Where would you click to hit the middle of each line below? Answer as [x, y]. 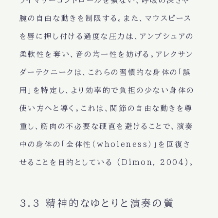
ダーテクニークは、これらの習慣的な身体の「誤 [105, 73]
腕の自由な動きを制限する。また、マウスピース [106, 18]
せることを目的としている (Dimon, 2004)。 [107, 163]
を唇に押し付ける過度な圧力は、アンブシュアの [107, 36]
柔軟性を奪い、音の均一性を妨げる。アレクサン [106, 54]
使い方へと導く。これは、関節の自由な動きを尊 [106, 109]
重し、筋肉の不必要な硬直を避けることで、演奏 [106, 127]
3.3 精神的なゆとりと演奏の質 [97, 203]
